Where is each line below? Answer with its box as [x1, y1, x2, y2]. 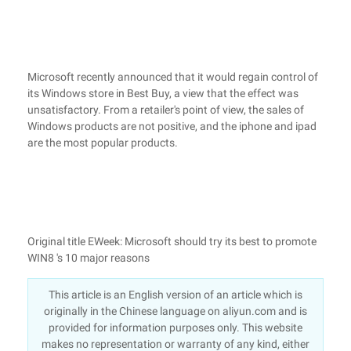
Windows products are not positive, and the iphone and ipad [27, 120, 317, 132]
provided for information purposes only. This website [49, 321, 302, 334]
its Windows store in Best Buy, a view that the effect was [27, 87, 299, 100]
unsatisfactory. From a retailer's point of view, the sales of [27, 103, 304, 116]
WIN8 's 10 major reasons [27, 251, 150, 264]
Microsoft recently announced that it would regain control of [27, 71, 318, 83]
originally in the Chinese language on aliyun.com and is [44, 305, 307, 317]
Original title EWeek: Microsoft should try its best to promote [27, 235, 317, 248]
